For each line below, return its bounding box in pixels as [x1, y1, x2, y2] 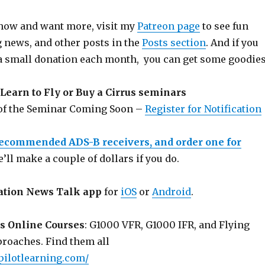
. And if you [205, 37, 258, 49]
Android [151, 186, 191, 198]
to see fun [199, 20, 248, 33]
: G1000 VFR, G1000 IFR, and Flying [84, 219, 250, 231]
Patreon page [137, 20, 200, 33]
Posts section [141, 37, 206, 49]
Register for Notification [144, 103, 261, 115]
